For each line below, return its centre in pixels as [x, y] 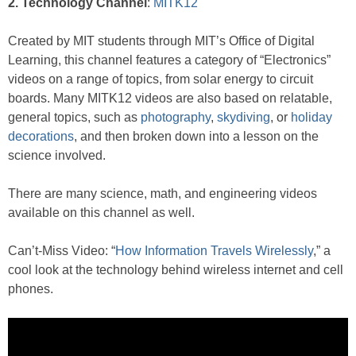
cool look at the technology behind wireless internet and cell [176, 269]
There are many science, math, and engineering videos [163, 193]
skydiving [244, 117]
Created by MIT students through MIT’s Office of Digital [161, 41]
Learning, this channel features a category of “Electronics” [169, 60]
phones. [31, 288]
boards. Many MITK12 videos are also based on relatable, [170, 98]
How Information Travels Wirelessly [214, 250]
